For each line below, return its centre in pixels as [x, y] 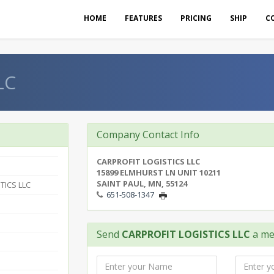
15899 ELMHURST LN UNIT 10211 [158, 172]
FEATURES [143, 18]
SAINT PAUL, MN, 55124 [142, 183]
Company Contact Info [148, 135]
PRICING [196, 18]
